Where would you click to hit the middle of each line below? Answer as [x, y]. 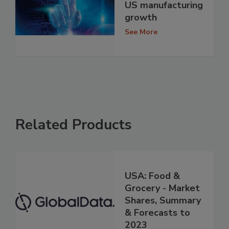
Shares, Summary [163, 201]
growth [141, 17]
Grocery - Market [162, 188]
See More [141, 32]
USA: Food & [152, 176]
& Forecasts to [157, 213]
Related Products [74, 125]
